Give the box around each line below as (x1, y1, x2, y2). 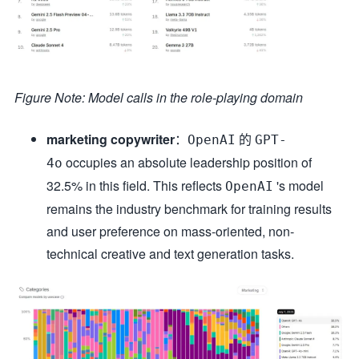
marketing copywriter (46, 129, 175, 148)
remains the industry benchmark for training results (46, 199, 332, 218)
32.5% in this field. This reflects (46, 175, 225, 195)
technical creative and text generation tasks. (46, 244, 294, 263)
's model (273, 175, 324, 195)
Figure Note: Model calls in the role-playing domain (14, 87, 303, 107)
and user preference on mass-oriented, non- (46, 221, 294, 240)
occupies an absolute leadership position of (63, 152, 312, 171)
